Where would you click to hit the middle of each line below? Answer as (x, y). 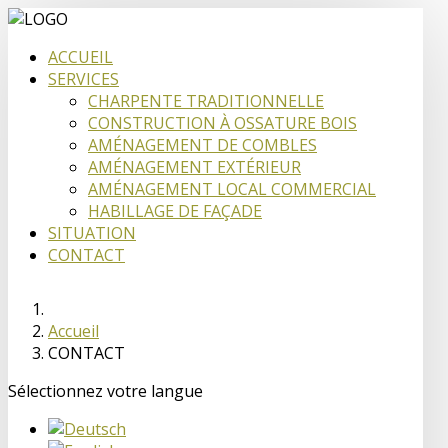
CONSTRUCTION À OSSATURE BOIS (222, 123)
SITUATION (92, 233)
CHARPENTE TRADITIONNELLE (206, 101)
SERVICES (83, 79)
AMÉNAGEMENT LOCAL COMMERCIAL (232, 189)
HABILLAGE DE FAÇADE (175, 211)
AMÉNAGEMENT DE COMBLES (202, 145)
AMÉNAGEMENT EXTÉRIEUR (194, 167)
